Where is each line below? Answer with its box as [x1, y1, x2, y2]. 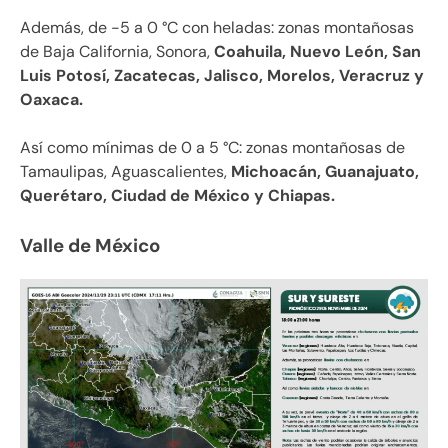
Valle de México [20, 232, 160, 258]
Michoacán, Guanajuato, [227, 160, 419, 182]
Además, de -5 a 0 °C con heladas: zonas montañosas [20, 16, 414, 38]
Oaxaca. [20, 88, 83, 110]
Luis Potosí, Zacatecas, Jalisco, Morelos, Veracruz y [20, 64, 424, 86]
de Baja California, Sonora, [20, 40, 214, 62]
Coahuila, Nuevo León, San [214, 40, 421, 62]
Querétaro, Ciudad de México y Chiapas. [20, 184, 335, 206]
